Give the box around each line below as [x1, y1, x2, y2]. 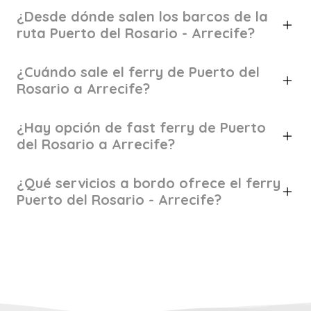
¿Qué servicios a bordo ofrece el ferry [17, 174, 280, 192]
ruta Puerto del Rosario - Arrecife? [17, 24, 255, 42]
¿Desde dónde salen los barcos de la [17, 8, 268, 25]
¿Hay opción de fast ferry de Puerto [17, 119, 266, 136]
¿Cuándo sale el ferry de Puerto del [17, 63, 260, 81]
